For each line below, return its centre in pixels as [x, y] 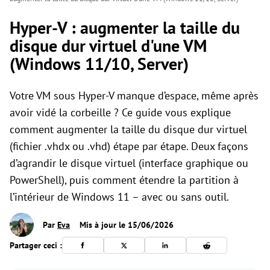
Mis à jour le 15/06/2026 [125, 225]
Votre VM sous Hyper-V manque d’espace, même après [134, 96]
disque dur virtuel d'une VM [108, 46]
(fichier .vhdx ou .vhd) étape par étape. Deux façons [129, 146]
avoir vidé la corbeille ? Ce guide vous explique [120, 112]
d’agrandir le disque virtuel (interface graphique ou [129, 163]
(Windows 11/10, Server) [99, 64]
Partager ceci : [36, 245]
